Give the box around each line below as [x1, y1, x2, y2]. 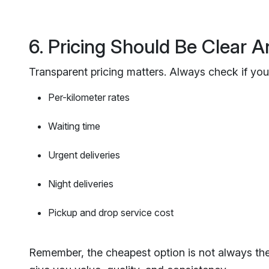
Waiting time [48, 119, 100, 132]
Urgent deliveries [48, 148, 120, 161]
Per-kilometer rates [48, 91, 130, 103]
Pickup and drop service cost [48, 206, 174, 219]
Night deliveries [48, 177, 113, 190]
